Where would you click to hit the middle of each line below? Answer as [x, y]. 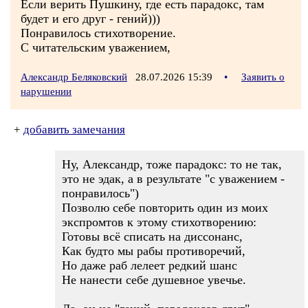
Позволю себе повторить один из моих [165, 208]
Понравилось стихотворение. [98, 33]
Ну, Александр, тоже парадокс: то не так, [172, 164]
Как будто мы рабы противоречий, [154, 251]
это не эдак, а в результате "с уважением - [173, 179]
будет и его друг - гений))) [90, 19]
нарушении [46, 91]
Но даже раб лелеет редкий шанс [150, 265]
